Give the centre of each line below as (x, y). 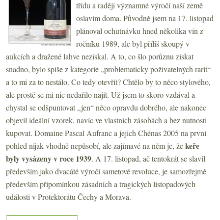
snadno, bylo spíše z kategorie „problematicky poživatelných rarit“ (108, 69)
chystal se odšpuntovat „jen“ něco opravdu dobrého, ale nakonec (106, 108)
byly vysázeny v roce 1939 (49, 159)
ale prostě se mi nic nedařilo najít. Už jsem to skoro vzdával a (100, 95)
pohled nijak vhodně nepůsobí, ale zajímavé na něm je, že (96, 146)
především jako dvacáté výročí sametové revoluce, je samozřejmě (106, 171)
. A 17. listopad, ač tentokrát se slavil (148, 159)
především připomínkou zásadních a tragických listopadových (101, 184)
